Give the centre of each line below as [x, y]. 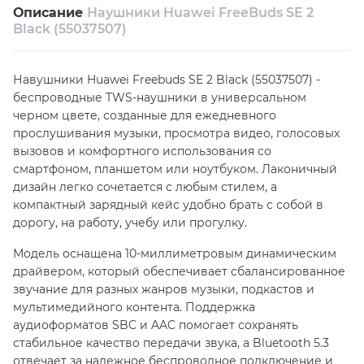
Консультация [255, 53]
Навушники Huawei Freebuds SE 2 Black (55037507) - [167, 79]
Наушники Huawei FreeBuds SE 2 [200, 12]
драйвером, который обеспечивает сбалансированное [179, 271]
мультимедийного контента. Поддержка [134, 307]
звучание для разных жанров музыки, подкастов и [164, 289]
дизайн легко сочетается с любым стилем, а [145, 186]
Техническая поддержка [110, 53]
